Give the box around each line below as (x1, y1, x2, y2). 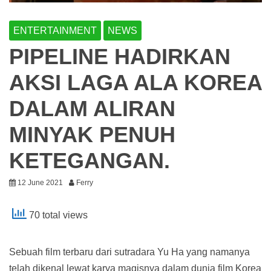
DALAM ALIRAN (9, 96, 175, 122)
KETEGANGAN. (9, 148, 170, 174)
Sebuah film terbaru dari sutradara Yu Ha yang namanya (9, 247, 250, 258)
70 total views (27, 210, 88, 221)
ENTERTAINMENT (13, 25, 97, 36)
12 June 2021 (18, 178, 63, 188)
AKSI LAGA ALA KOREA (9, 70, 262, 96)
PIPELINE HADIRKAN (9, 44, 230, 70)
